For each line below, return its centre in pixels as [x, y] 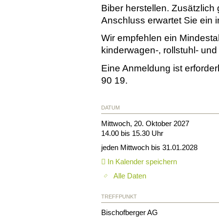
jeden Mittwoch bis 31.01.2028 [149, 147]
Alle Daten [130, 175]
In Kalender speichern [141, 161]
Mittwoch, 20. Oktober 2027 [145, 123]
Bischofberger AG [130, 212]
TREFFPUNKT [119, 196]
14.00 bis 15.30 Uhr [132, 133]
